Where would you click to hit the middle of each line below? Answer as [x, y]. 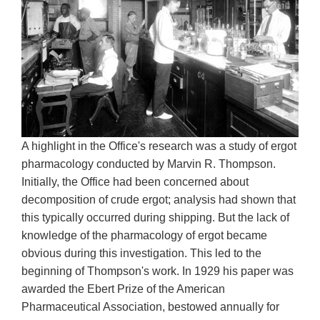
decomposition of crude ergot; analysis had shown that [159, 199]
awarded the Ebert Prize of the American [123, 289]
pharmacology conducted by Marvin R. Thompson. [149, 164]
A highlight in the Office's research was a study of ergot [159, 146]
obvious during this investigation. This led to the [141, 253]
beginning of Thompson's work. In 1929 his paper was [157, 271]
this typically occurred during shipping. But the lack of [155, 217]
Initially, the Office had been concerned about [135, 181]
